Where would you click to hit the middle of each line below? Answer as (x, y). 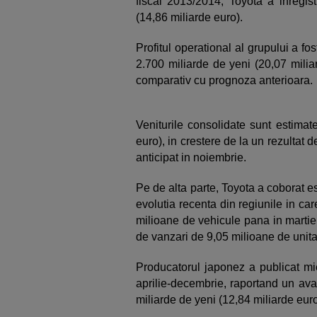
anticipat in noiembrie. (192, 157)
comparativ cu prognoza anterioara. (224, 80)
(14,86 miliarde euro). (191, 17)
